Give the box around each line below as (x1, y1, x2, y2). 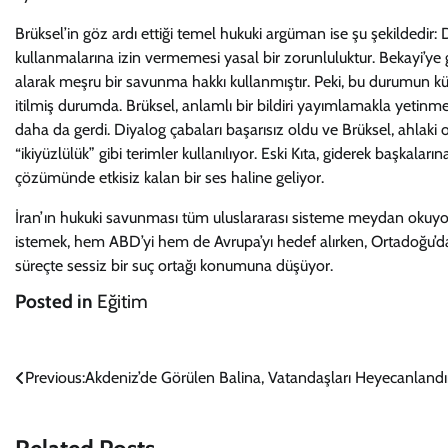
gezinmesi (14, 404, 117, 433)
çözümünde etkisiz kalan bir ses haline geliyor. (15, 168, 324, 187)
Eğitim (97, 290, 148, 313)
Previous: (25, 368, 85, 387)
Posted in (15, 290, 97, 313)
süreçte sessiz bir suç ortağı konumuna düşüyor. (15, 256, 333, 275)
